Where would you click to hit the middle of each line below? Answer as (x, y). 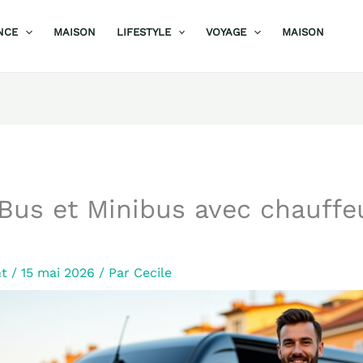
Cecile (152, 273)
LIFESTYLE (143, 32)
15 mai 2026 (60, 273)
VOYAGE (226, 32)
